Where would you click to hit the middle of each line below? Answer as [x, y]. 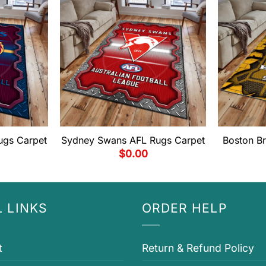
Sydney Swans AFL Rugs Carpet [133, 140]
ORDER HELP [184, 208]
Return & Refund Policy [198, 248]
